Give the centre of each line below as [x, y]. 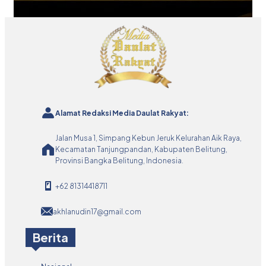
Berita [50, 237]
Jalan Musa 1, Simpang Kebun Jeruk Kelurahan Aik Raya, [148, 138]
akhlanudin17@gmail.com [97, 211]
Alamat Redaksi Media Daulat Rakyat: [122, 113]
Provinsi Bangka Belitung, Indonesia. [119, 161]
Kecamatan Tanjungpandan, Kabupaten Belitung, [141, 150]
